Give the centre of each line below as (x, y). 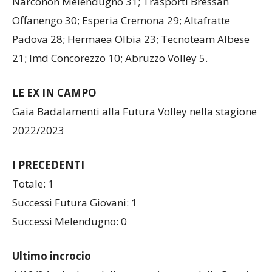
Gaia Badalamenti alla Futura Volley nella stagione (134, 123)
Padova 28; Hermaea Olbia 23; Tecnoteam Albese (131, 50)
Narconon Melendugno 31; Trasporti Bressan (121, 13)
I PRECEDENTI (48, 176)
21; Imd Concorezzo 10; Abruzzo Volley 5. (110, 69)
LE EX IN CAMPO (54, 104)
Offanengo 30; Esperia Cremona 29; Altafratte (121, 32)
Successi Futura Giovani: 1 (75, 214)
